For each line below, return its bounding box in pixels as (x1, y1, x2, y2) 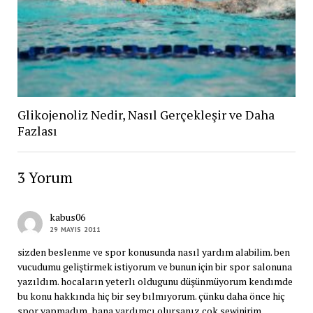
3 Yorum (17, 167, 73, 187)
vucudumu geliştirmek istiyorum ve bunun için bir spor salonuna (17, 259, 292, 273)
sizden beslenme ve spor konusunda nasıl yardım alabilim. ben (17, 245, 290, 259)
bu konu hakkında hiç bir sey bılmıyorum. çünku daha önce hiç (17, 289, 285, 303)
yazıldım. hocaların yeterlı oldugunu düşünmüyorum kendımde (17, 274, 293, 288)
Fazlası (17, 122, 57, 139)
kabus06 (49, 210, 85, 224)
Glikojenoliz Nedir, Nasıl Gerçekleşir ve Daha (17, 105, 275, 123)
